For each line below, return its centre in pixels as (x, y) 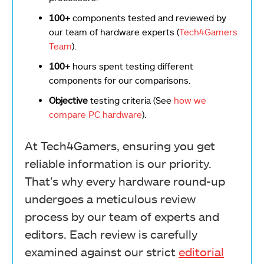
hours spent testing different (132, 66)
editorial (201, 252)
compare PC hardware (95, 114)
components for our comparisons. (120, 80)
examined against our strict (102, 252)
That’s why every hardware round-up (125, 181)
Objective (68, 100)
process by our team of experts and (122, 216)
